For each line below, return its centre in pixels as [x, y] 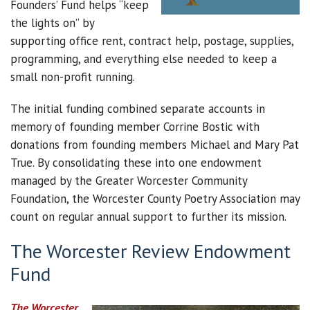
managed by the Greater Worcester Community [129, 181]
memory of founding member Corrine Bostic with [135, 127]
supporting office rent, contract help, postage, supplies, [152, 41]
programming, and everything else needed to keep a [144, 59]
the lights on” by [52, 23]
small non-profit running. [73, 77]
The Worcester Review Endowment [151, 251]
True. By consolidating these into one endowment [136, 163]
